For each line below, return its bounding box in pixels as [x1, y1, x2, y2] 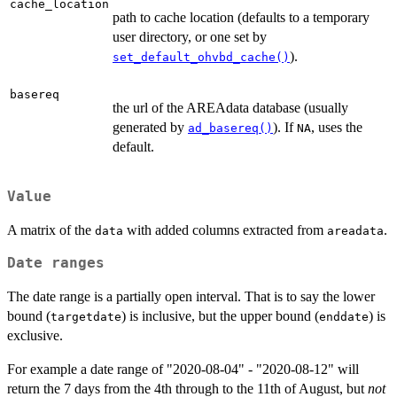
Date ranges [7, 254, 105, 271]
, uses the [311, 120, 362, 136]
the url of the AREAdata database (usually [113, 100, 348, 116]
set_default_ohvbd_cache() [113, 51, 290, 65]
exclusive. [7, 327, 63, 343]
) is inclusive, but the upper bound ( [121, 307, 319, 323]
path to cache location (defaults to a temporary [113, 10, 370, 26]
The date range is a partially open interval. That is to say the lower [7, 288, 375, 304]
